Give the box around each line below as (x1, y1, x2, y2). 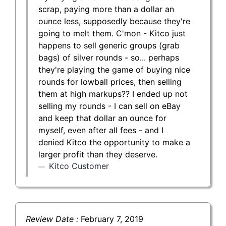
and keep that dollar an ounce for (38, 112, 166, 123)
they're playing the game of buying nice (38, 64, 190, 75)
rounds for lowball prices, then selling (38, 76, 182, 87)
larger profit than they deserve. (38, 149, 157, 159)
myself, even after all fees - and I (38, 125, 163, 135)
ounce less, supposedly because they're (38, 16, 190, 26)
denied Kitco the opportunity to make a (38, 137, 190, 147)
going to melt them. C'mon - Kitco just (38, 28, 186, 38)
